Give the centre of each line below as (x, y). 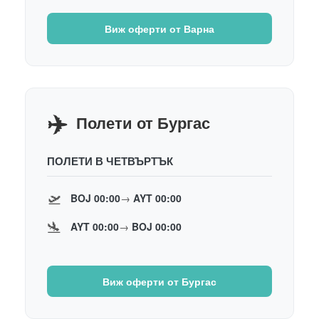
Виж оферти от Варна (159, 28)
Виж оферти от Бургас (159, 281)
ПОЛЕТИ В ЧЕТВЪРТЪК (110, 161)
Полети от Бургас (143, 122)
